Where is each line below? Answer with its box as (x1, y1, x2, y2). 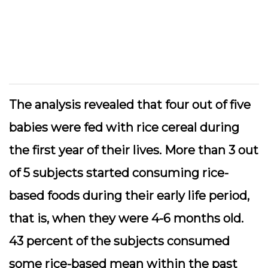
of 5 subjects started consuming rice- (9, 166, 229, 180)
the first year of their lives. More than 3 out (9, 143, 258, 157)
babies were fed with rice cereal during (9, 120, 239, 135)
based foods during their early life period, (9, 188, 249, 203)
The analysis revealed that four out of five (9, 98, 251, 112)
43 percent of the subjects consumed (9, 234, 230, 248)
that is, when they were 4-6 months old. (9, 211, 243, 226)
